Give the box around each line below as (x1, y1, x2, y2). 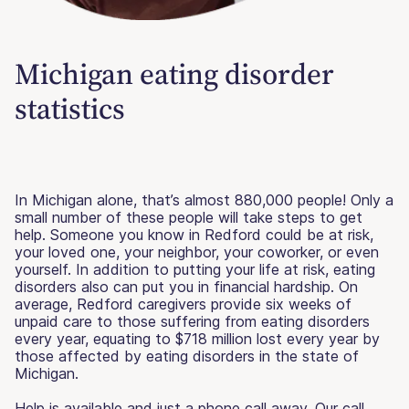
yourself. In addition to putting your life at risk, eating (15, 259, 375, 278)
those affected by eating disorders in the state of (15, 346, 359, 365)
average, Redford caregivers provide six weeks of (15, 294, 351, 313)
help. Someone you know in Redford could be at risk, (15, 225, 373, 244)
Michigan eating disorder (15, 53, 334, 94)
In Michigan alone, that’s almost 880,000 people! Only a (15, 190, 393, 209)
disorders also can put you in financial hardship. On (15, 277, 358, 296)
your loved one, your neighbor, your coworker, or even (15, 242, 379, 261)
